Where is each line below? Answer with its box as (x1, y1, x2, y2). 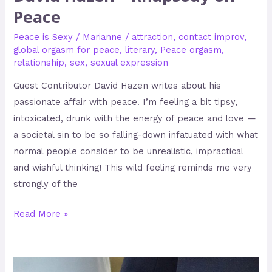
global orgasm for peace (13, 44, 120, 55)
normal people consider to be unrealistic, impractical (13, 146, 243, 157)
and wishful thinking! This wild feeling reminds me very (13, 162, 253, 174)
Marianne (83, 31, 126, 42)
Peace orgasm (160, 44, 222, 55)
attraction (132, 31, 174, 42)
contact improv (178, 31, 245, 42)
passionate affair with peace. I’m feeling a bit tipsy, (13, 97, 238, 108)
